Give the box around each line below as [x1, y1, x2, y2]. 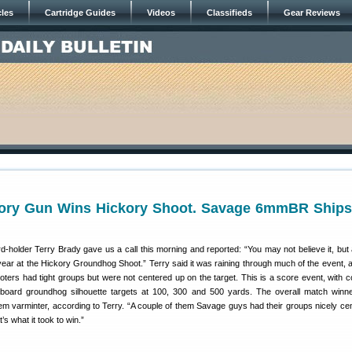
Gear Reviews [284, 8, 340, 17]
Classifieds [207, 8, 252, 17]
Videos [147, 8, 175, 17]
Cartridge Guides [45, 8, 115, 17]
